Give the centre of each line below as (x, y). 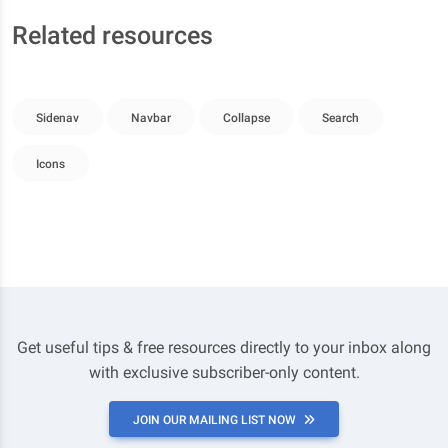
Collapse (246, 118)
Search (340, 118)
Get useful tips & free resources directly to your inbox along (224, 347)
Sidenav (57, 118)
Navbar (151, 118)
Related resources (112, 35)
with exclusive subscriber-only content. (224, 372)
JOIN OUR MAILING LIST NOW (214, 420)
